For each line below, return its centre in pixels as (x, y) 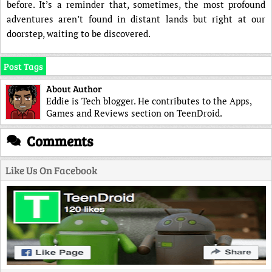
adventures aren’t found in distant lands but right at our (136, 19)
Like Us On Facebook (51, 171)
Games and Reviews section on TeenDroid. (134, 113)
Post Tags (23, 66)
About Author (74, 89)
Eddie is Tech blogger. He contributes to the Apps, (149, 101)
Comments (60, 141)
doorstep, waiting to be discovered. (79, 34)
